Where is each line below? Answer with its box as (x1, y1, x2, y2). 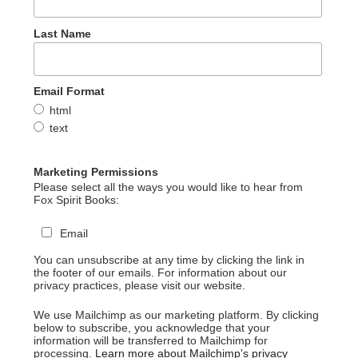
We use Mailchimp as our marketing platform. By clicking (33, 308, 319, 322)
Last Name (33, 26, 91, 40)
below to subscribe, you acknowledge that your (33, 321, 270, 335)
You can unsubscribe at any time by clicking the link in (33, 253, 304, 267)
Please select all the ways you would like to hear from (33, 181, 303, 194)
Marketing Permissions (33, 165, 158, 179)
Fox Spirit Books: (33, 193, 119, 207)
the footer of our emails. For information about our (33, 266, 287, 280)
